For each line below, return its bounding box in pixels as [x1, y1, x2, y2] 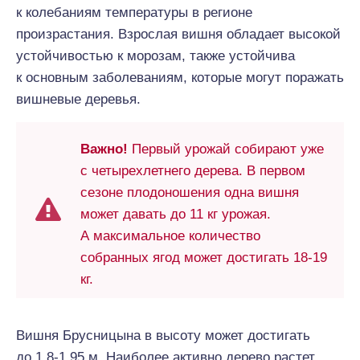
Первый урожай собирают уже [128, 141, 324, 157]
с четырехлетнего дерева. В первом [80, 163, 305, 178]
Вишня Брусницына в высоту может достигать [16, 328, 310, 343]
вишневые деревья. [16, 92, 141, 107]
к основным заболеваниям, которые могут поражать [16, 70, 344, 85]
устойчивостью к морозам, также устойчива [16, 48, 295, 63]
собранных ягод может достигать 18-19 [80, 250, 327, 265]
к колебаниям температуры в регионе [16, 5, 252, 20]
